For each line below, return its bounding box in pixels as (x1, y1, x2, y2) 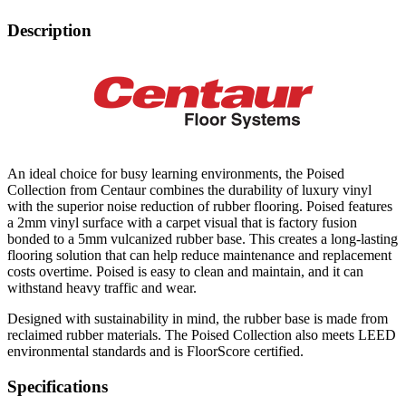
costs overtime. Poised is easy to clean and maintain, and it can (7, 264, 363, 280)
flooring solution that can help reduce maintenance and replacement (7, 247, 391, 264)
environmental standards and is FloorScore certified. (7, 343, 304, 360)
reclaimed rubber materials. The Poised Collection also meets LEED (7, 327, 396, 343)
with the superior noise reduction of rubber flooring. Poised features (7, 198, 392, 215)
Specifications (7, 377, 108, 397)
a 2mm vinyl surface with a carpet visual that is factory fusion (7, 215, 357, 231)
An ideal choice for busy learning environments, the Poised (7, 166, 344, 182)
